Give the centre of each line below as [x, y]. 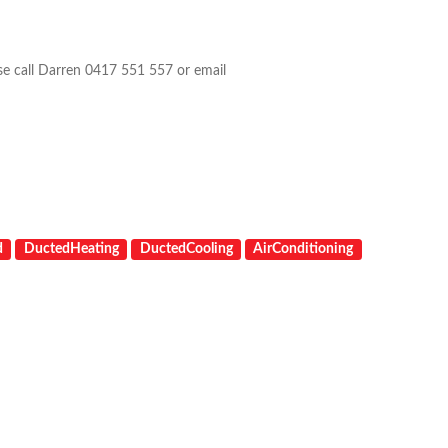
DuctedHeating [71, 249]
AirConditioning [303, 249]
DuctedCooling [186, 249]
